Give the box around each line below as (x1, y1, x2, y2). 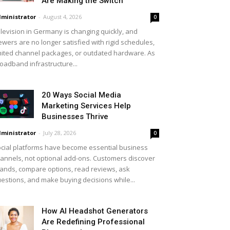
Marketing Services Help (42, 101, 131, 110)
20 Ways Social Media (42, 90, 121, 100)
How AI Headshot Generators (42, 206, 148, 216)
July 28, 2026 (43, 129, 76, 137)
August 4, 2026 (43, 13, 82, 21)
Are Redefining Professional (42, 217, 145, 226)
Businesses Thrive (42, 112, 108, 121)
